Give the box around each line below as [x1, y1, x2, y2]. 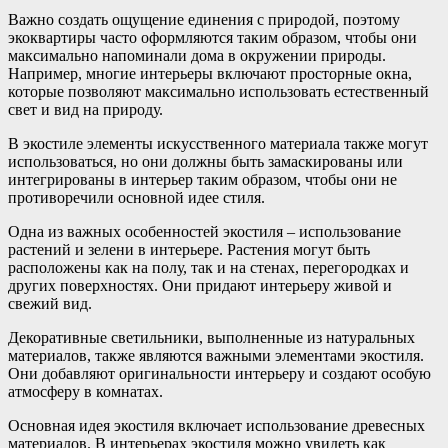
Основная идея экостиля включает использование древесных [8, 416, 425, 434]
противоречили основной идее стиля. [8, 188, 265, 206]
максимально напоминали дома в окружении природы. [8, 46, 386, 64]
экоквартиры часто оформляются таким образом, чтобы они [8, 28, 417, 46]
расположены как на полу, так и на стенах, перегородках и [8, 258, 409, 276]
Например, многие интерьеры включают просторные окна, [8, 64, 412, 82]
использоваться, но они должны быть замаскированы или [8, 152, 403, 170]
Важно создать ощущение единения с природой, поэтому [8, 10, 400, 28]
